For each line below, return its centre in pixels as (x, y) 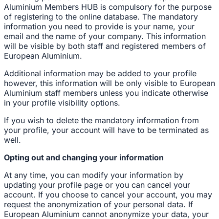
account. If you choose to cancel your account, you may (108, 195)
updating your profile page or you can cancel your (97, 185)
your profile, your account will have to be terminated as (106, 130)
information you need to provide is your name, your (99, 26)
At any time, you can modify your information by (94, 175)
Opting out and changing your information (84, 157)
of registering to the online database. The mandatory (101, 17)
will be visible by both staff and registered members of (105, 46)
